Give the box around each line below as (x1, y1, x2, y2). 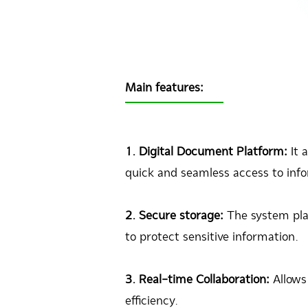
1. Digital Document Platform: (125, 144, 287, 158)
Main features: (125, 80, 203, 94)
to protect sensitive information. (125, 230, 298, 243)
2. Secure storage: (125, 208, 223, 222)
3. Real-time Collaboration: (125, 272, 273, 286)
